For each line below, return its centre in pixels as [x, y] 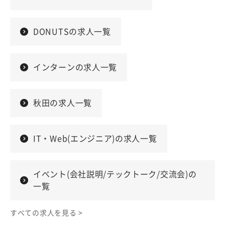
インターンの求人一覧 [75, 67]
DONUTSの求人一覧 [72, 31]
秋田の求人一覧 [63, 103]
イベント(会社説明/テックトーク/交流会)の [115, 174]
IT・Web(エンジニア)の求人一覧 [95, 138]
